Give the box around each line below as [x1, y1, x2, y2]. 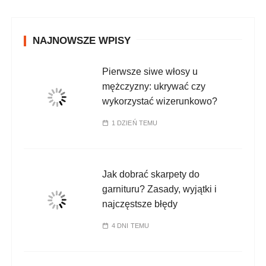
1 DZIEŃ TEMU [111, 119, 158, 126]
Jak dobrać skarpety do [102, 169, 200, 179]
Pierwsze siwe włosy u [102, 66, 198, 77]
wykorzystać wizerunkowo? [102, 96, 218, 106]
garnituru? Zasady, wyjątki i [102, 184, 217, 194]
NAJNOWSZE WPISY [33, 35, 131, 46]
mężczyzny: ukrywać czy [102, 81, 206, 91]
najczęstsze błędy [102, 199, 178, 209]
